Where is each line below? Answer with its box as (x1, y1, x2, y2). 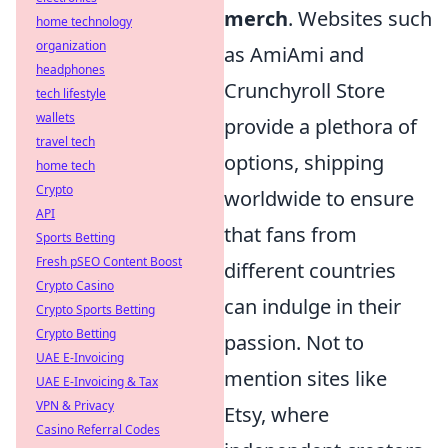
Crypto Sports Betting (36, 301, 155, 318)
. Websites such (288, 5, 432, 32)
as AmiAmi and (224, 41, 364, 68)
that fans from (224, 221, 357, 248)
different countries (224, 257, 396, 284)
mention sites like (224, 365, 387, 392)
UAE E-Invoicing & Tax (36, 373, 158, 390)
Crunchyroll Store (224, 77, 385, 104)
